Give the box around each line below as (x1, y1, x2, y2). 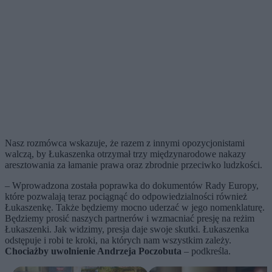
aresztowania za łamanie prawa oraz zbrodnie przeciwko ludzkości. (5, 160, 267, 171)
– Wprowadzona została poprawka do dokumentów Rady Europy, (5, 180, 259, 191)
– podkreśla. (182, 246, 231, 257)
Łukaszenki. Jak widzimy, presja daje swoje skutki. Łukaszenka (5, 224, 249, 235)
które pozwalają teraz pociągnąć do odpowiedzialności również (5, 191, 247, 202)
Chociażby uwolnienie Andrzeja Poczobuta (5, 246, 182, 257)
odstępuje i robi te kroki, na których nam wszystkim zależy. (5, 235, 231, 246)
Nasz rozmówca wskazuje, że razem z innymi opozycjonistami (5, 138, 245, 149)
